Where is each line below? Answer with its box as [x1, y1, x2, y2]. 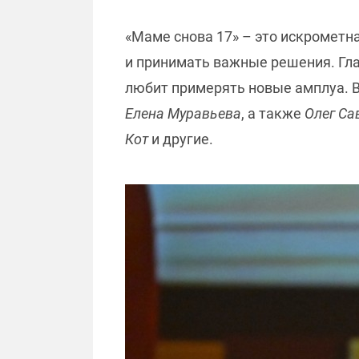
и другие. [148, 130, 213, 147]
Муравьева [167, 104, 241, 122]
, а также [241, 104, 305, 122]
